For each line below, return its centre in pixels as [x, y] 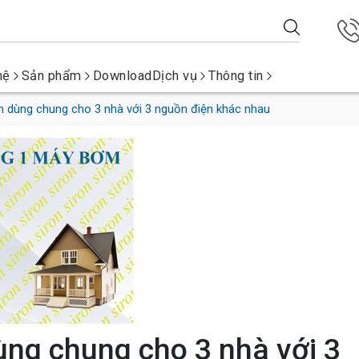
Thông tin [236, 76]
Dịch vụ [175, 76]
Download [122, 76]
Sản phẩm [51, 76]
